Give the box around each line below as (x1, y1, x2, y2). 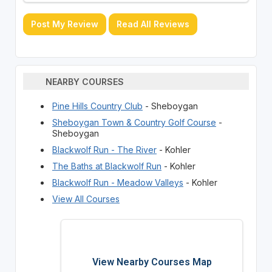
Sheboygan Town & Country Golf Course (52, 117, 216, 128)
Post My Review (30, 19, 98, 30)
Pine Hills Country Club (52, 101, 143, 112)
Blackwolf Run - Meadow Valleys (52, 177, 183, 188)
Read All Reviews (116, 19, 189, 30)
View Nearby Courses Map (92, 256, 212, 268)
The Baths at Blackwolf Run (52, 161, 161, 172)
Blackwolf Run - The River (52, 144, 157, 155)
